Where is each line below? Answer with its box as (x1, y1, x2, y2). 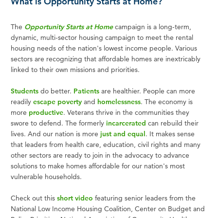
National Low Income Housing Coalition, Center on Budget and (11, 204, 205, 213)
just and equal (100, 129, 146, 138)
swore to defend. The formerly (11, 118, 107, 127)
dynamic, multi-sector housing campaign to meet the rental (11, 33, 194, 42)
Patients (73, 86, 100, 95)
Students (11, 86, 39, 95)
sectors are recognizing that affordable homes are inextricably (11, 54, 201, 63)
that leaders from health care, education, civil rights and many (11, 140, 201, 149)
